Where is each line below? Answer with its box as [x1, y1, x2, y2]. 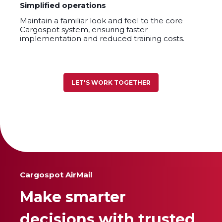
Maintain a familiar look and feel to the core [20, 15, 183, 25]
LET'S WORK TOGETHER [71, 78, 151, 86]
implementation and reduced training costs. [20, 33, 184, 43]
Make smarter [20, 187, 126, 206]
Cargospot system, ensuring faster [20, 24, 148, 34]
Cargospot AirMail [20, 170, 92, 180]
